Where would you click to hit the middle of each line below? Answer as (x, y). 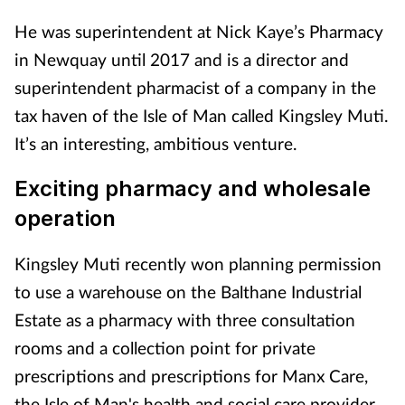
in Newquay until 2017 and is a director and (182, 59)
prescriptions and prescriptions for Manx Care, (191, 376)
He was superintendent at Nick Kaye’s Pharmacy (199, 31)
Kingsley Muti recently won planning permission (198, 264)
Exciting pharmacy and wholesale (193, 188)
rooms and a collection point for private (165, 348)
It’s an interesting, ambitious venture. (155, 143)
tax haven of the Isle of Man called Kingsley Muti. (201, 115)
